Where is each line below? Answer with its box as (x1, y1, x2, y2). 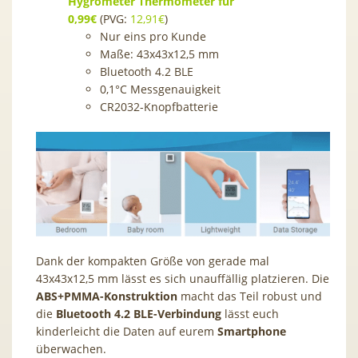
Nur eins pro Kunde (100, 28, 206, 44)
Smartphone (217, 324, 286, 340)
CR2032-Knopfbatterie (100, 98, 218, 114)
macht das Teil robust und (177, 288, 322, 304)
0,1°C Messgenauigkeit (100, 81, 221, 97)
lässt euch (221, 306, 279, 322)
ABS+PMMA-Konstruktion (36, 288, 177, 304)
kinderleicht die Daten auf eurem (36, 324, 217, 340)
